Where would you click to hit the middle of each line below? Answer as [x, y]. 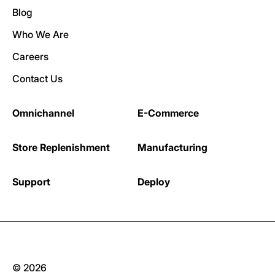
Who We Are [41, 34]
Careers [30, 56]
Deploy [154, 181]
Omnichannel [43, 113]
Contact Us [37, 78]
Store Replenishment [61, 147]
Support [31, 181]
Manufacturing [172, 147]
